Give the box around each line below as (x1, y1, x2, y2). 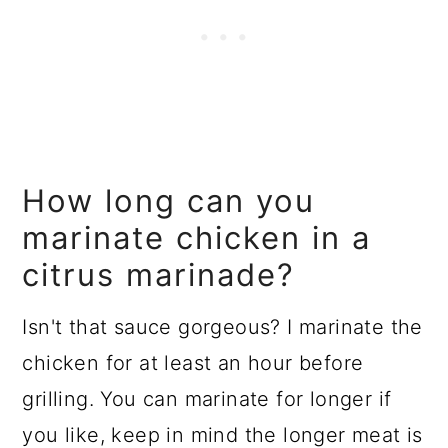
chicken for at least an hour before (22, 350, 364, 375)
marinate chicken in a (22, 218, 372, 256)
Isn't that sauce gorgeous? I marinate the (22, 314, 423, 339)
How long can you (22, 181, 316, 219)
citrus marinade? (22, 255, 296, 293)
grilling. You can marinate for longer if (22, 386, 392, 411)
